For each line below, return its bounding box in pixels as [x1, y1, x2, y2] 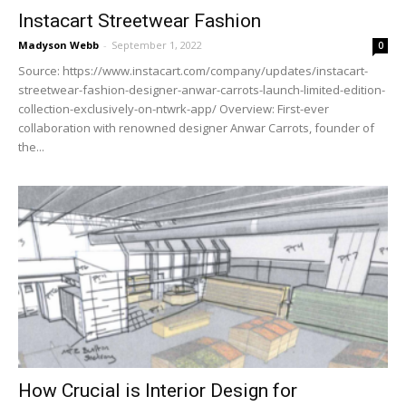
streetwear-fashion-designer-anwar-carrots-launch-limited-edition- [18, 81, 385, 98]
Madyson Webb [18, 37, 99, 52]
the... [18, 138, 44, 155]
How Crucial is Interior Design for [18, 380, 297, 402]
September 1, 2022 [111, 37, 202, 52]
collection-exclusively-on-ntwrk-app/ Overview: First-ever [18, 100, 329, 117]
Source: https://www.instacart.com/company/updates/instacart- [18, 62, 368, 79]
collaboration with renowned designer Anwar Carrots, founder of [18, 119, 374, 136]
